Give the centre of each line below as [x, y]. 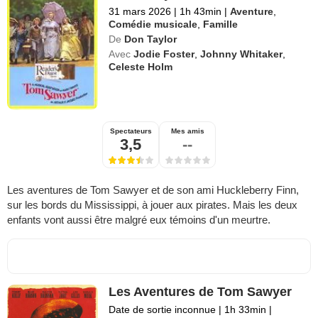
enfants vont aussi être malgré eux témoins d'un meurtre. [139, 220]
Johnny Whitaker [242, 54]
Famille [221, 24]
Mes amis [187, 131]
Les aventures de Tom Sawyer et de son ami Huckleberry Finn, [153, 190]
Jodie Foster [164, 54]
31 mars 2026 [140, 11]
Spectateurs [131, 131]
